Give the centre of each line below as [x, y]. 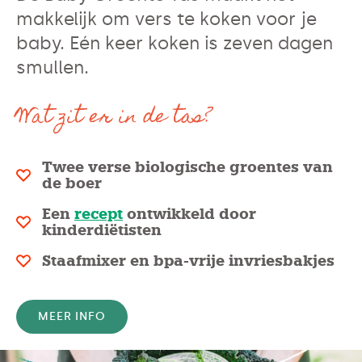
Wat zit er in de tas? [114, 118]
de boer [72, 184]
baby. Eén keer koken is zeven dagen [175, 44]
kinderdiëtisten [102, 231]
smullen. [53, 68]
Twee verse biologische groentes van [187, 168]
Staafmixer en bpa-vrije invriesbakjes [188, 261]
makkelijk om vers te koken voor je [166, 19]
